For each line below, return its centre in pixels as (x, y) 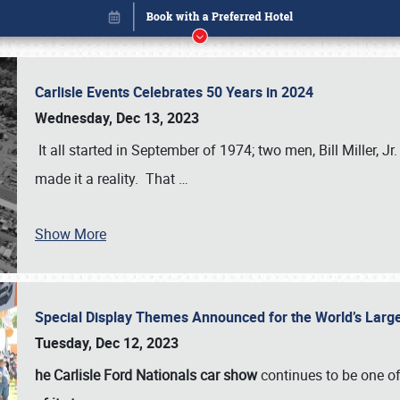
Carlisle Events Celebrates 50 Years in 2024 (178, 92)
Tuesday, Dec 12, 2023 (107, 343)
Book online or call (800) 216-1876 (200, 204)
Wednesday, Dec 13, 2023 (117, 118)
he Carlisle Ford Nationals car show (146, 375)
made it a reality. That (107, 179)
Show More (71, 234)
